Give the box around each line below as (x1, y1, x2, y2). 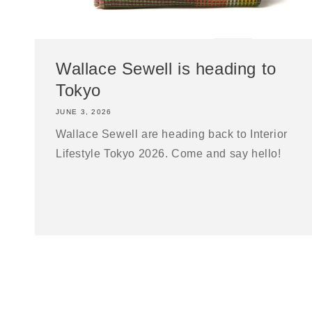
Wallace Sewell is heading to (56, 58, 276, 78)
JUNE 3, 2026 (56, 107, 112, 116)
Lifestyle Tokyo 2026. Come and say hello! (56, 147, 281, 159)
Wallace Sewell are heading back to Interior (56, 127, 288, 140)
